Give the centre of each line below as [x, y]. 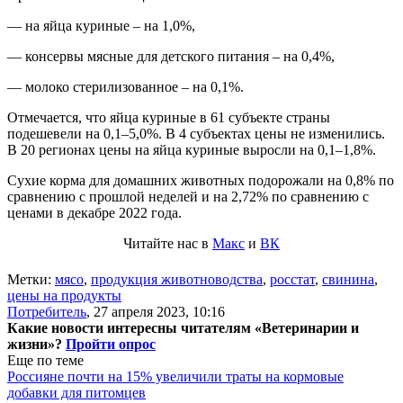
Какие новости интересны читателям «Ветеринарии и [183, 327]
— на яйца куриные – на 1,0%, [101, 25]
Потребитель [47, 311]
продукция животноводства [177, 279]
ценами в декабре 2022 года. [94, 212]
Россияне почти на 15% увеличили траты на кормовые [175, 376]
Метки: [31, 279]
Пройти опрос [111, 344]
